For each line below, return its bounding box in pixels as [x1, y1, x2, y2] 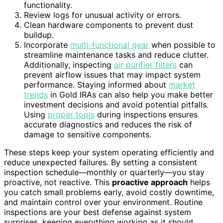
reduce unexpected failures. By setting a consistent [4, 157, 197, 168]
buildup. [24, 30, 54, 40]
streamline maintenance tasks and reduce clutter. [24, 50, 209, 60]
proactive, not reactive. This [4, 177, 112, 188]
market [169, 80, 195, 90]
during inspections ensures [95, 110, 198, 120]
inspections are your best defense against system [4, 207, 191, 218]
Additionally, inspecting [24, 60, 114, 70]
